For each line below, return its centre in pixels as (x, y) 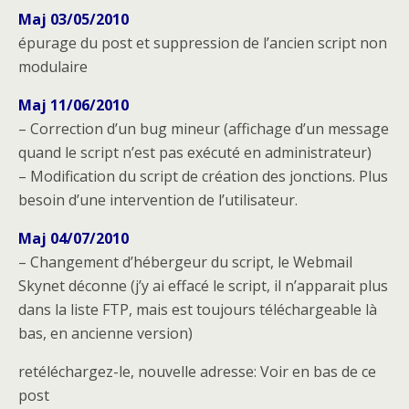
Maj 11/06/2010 (73, 105)
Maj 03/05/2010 (73, 19)
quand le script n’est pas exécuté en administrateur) (195, 152)
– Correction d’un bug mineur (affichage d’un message (204, 128)
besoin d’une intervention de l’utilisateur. (158, 199)
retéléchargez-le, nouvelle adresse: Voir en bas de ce (197, 371)
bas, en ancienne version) (105, 333)
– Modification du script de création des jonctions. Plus (203, 176)
